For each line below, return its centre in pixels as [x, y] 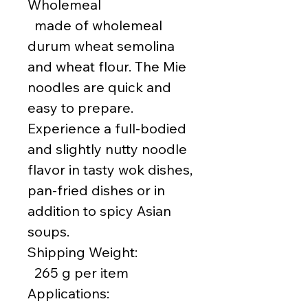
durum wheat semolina [101, 46]
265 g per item [78, 273]
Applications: [68, 294]
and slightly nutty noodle [107, 149]
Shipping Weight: [82, 252]
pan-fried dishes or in [96, 190]
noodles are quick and [99, 87]
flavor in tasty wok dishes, [110, 170]
